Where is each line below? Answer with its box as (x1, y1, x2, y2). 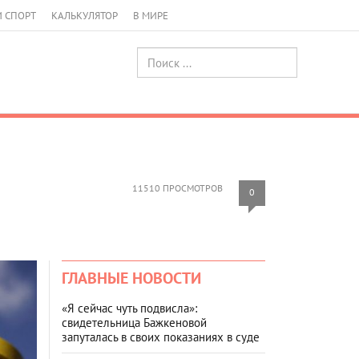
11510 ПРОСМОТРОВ (132, 181, 223, 194)
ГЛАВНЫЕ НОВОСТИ (62, 267, 201, 288)
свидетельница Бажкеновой (62, 314, 207, 330)
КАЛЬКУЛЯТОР (51, 9, 118, 22)
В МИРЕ (133, 9, 168, 22)
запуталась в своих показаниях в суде (62, 329, 260, 345)
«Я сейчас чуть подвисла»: (62, 300, 197, 316)
